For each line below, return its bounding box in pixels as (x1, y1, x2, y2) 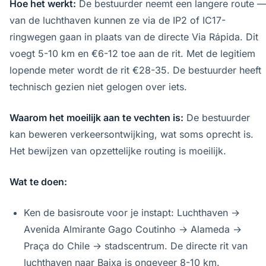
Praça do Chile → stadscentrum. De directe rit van (24, 240, 248, 252)
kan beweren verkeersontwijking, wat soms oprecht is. (9, 128, 254, 140)
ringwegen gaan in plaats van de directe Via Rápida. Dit (9, 31, 258, 43)
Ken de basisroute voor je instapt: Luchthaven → (24, 207, 240, 218)
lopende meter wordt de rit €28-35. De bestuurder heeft (9, 64, 261, 76)
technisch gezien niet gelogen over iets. (9, 81, 187, 93)
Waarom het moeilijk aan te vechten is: (9, 112, 183, 123)
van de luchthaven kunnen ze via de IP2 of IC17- (9, 14, 226, 26)
